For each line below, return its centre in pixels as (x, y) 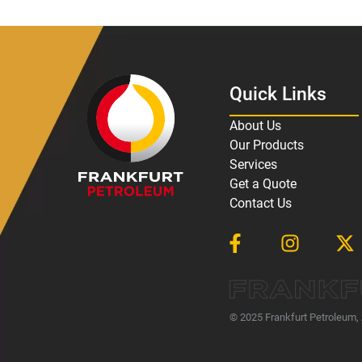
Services (253, 165)
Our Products (266, 145)
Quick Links (278, 95)
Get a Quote (263, 184)
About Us (255, 126)
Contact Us (260, 204)
